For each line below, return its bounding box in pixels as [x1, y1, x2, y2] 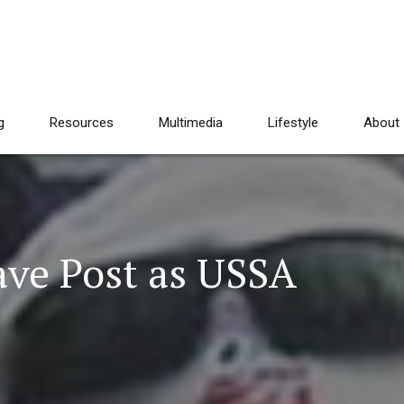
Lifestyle [268, 115, 318, 131]
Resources [50, 115, 114, 131]
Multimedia [159, 115, 223, 131]
